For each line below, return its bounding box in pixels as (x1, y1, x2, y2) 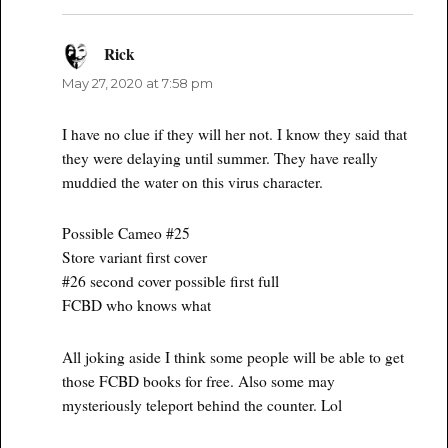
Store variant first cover (62, 247, 208, 268)
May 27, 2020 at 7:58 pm (62, 75, 214, 92)
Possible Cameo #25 (62, 223, 191, 244)
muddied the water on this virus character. (62, 172, 324, 193)
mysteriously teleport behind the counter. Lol (62, 394, 343, 415)
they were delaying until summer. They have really (62, 148, 379, 169)
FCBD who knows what (62, 295, 212, 316)
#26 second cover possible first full (62, 271, 280, 292)
